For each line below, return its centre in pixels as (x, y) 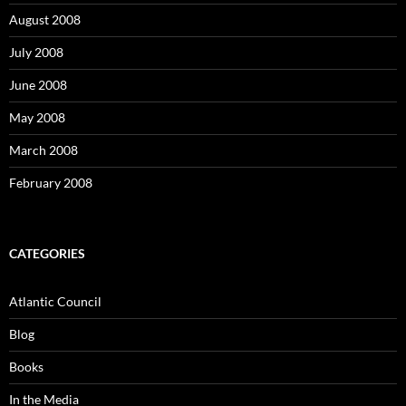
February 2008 (51, 182)
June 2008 (38, 84)
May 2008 (37, 117)
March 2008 (43, 150)
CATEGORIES (47, 253)
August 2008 (45, 19)
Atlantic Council (55, 301)
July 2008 (36, 52)
